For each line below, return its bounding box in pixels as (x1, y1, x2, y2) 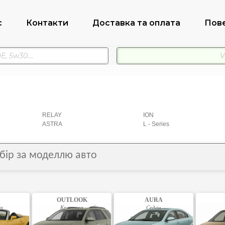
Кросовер (60, 204, 84, 210)
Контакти (26, 18, 68, 28)
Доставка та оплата (92, 18, 180, 28)
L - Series (143, 121, 169, 128)
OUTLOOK (56, 196, 87, 203)
